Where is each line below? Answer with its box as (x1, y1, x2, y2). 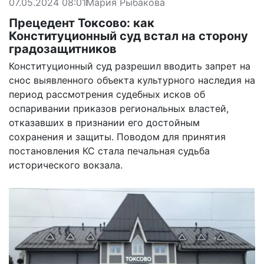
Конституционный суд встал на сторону (9, 28, 248, 43)
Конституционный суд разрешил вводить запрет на (9, 60, 250, 72)
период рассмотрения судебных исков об (9, 88, 205, 100)
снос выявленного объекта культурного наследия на (9, 74, 255, 86)
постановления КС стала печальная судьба (9, 144, 210, 157)
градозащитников (9, 41, 117, 56)
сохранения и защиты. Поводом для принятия (9, 130, 226, 143)
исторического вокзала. (9, 159, 123, 171)
